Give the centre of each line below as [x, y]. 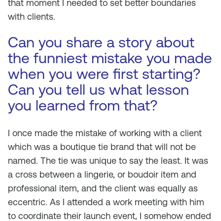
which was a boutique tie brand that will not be [102, 147]
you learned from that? [83, 105]
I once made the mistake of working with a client [105, 133]
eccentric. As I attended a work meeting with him [106, 202]
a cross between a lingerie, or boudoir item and [102, 174]
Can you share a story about [101, 42]
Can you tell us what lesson [98, 90]
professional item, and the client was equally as [103, 188]
